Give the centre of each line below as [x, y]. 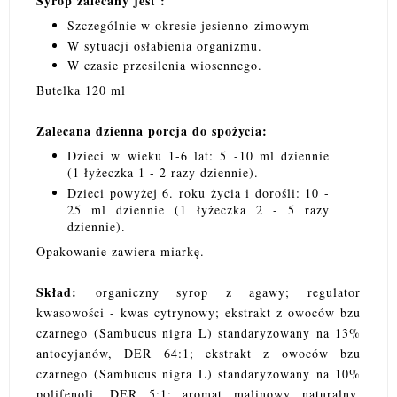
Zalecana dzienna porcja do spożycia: [152, 131]
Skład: [66, 292]
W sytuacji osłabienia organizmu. [165, 45]
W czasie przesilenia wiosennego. [165, 66]
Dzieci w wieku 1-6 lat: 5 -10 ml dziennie [198, 156]
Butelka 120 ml [81, 90]
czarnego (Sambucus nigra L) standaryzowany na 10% [198, 373]
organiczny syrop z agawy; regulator [228, 292]
